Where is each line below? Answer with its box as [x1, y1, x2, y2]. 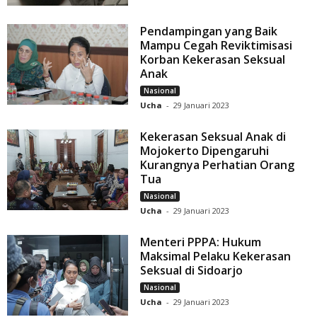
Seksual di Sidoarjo [140, 263, 246, 279]
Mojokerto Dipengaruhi [140, 143, 270, 159]
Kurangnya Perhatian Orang [140, 157, 295, 173]
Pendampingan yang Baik [140, 23, 278, 40]
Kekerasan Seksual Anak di [140, 129, 287, 145]
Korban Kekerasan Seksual [140, 52, 286, 68]
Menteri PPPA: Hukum [140, 234, 262, 250]
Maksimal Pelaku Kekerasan [140, 248, 292, 265]
